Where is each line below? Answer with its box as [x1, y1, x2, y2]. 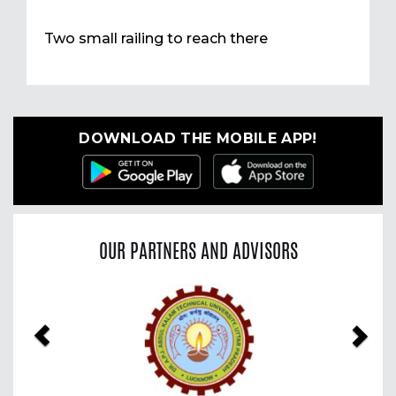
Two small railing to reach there [44, 30, 268, 48]
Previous [30, 283, 123, 310]
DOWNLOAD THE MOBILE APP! [79, 130, 317, 148]
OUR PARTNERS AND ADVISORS [98, 236, 298, 265]
